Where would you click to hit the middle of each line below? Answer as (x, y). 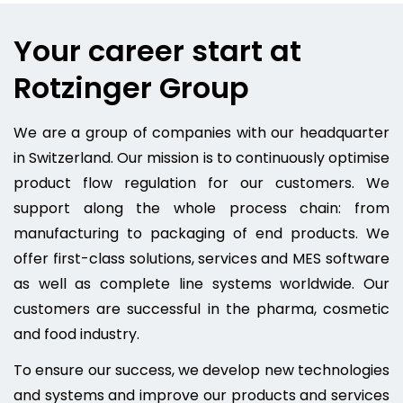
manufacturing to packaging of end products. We (201, 234)
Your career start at (157, 51)
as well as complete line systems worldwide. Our (201, 284)
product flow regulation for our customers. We (201, 184)
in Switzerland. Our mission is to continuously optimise (201, 158)
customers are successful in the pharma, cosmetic (201, 309)
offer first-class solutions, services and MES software (201, 259)
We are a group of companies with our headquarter (201, 133)
